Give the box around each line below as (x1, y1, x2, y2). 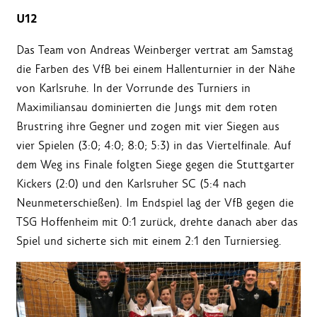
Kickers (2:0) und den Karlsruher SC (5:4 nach (16, 176, 246, 192)
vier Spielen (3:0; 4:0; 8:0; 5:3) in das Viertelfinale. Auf (16, 138, 291, 154)
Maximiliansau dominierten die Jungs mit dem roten (16, 100, 277, 115)
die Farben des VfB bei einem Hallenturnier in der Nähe (16, 62, 295, 77)
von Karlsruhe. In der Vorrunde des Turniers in (16, 81, 250, 96)
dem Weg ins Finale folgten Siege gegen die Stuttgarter (16, 157, 294, 173)
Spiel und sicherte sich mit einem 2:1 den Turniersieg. (16, 234, 282, 249)
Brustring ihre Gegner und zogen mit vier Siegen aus (16, 119, 279, 134)
